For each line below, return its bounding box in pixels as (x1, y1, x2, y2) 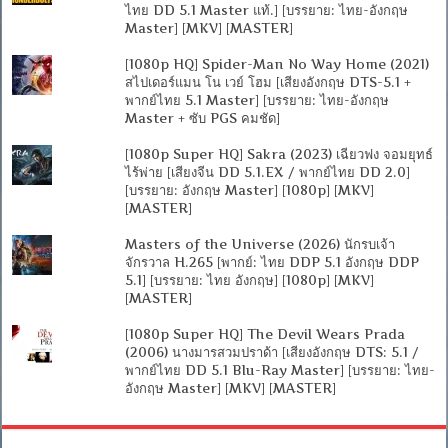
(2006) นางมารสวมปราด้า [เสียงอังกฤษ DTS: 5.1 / (124, 344, 419, 361)
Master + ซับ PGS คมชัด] (124, 110, 280, 127)
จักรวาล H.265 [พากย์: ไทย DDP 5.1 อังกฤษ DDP (124, 254, 419, 271)
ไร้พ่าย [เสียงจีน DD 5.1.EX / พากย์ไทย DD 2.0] (124, 164, 410, 181)
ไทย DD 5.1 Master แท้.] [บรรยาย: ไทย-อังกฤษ (124, 2, 408, 19)
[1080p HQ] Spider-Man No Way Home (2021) (124, 56, 429, 73)
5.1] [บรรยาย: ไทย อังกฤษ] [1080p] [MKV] (124, 272, 374, 289)
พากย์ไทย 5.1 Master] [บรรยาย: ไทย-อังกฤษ (124, 92, 389, 109)
